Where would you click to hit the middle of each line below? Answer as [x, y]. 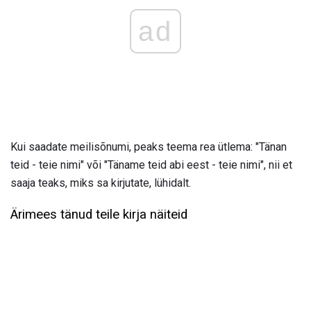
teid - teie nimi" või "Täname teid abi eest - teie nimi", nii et [151, 165]
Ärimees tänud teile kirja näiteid [99, 214]
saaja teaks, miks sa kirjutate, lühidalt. [101, 183]
